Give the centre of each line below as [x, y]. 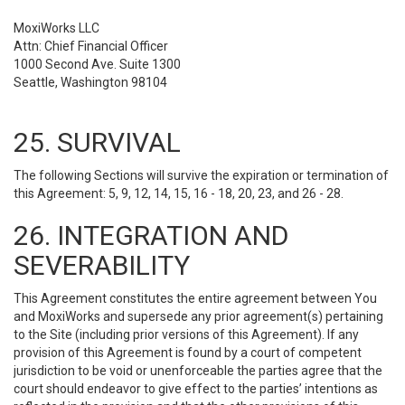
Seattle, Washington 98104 [90, 82]
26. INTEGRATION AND [151, 235]
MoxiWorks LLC [57, 28]
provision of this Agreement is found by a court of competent [188, 353]
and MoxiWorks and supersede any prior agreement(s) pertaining [198, 316]
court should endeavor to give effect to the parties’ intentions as [196, 389]
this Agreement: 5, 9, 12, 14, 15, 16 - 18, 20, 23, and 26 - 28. [179, 193]
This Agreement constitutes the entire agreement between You [195, 298]
